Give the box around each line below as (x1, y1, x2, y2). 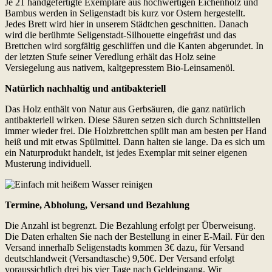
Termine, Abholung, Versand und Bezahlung (5, 199, 189, 210)
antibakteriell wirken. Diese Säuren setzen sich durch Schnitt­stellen (5, 114, 260, 125)
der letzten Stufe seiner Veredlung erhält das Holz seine (5, 51, 216, 62)
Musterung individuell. (5, 158, 92, 169)
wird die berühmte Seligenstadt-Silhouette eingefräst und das (5, 29, 236, 40)
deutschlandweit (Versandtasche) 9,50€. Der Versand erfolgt (5, 253, 234, 263)
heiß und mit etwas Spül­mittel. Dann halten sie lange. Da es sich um (5, 136, 265, 147)
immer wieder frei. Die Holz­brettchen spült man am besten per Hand (5, 125, 267, 136)
